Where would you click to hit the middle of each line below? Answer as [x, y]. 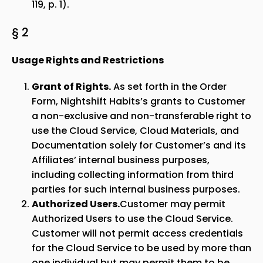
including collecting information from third [133, 175]
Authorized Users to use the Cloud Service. [132, 219]
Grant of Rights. [71, 87]
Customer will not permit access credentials [137, 233]
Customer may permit [173, 204]
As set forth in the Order [169, 87]
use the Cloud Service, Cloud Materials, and [135, 131]
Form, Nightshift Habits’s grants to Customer [139, 101]
